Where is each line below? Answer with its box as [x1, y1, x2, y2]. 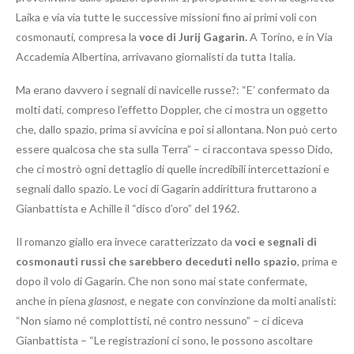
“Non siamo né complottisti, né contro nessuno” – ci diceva [16, 314, 303, 328]
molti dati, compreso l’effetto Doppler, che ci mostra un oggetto [16, 103, 328, 117]
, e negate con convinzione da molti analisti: [125, 294, 337, 308]
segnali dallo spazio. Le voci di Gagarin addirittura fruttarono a [16, 182, 317, 196]
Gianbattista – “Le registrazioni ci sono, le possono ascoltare [16, 333, 313, 348]
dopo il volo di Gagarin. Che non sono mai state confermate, [16, 274, 307, 288]
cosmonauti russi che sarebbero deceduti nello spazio [16, 254, 297, 269]
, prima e [297, 254, 337, 269]
